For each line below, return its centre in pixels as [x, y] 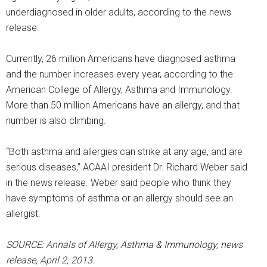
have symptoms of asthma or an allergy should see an [119, 198]
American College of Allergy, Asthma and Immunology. [119, 90]
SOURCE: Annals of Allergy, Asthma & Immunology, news [124, 245]
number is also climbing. [56, 121]
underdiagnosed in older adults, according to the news [119, 13]
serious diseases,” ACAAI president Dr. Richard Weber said [127, 167]
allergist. [23, 214]
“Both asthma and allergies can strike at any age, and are [124, 152]
